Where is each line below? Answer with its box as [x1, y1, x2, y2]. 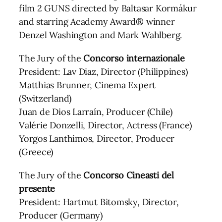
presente [19, 182, 55, 194]
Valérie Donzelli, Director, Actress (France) [19, 119, 192, 131]
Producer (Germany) [19, 209, 103, 221]
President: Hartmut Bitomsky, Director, [19, 196, 179, 208]
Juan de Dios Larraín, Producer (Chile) [19, 106, 172, 117]
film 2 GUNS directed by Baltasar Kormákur [19, 2, 197, 14]
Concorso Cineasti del [83, 169, 174, 181]
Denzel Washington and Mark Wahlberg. [19, 29, 182, 41]
